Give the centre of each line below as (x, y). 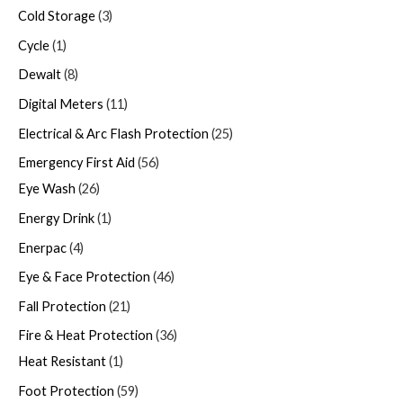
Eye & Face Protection (84, 277)
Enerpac (42, 247)
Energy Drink (56, 218)
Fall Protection (62, 306)
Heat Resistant (62, 362)
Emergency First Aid (76, 163)
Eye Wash (47, 189)
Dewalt (40, 75)
